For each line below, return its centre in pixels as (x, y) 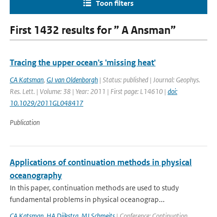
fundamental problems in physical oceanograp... (87, 199)
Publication (25, 122)
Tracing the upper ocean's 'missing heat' (83, 62)
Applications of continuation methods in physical (101, 162)
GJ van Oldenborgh (72, 80)
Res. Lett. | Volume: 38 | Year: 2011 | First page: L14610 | (89, 91)
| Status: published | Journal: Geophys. (149, 80)
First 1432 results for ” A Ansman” (93, 30)
